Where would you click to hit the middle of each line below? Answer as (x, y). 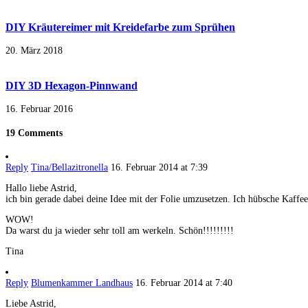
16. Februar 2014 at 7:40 (184, 283)
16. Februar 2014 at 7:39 (159, 168)
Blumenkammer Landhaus (82, 283)
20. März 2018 (34, 51)
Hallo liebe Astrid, (41, 188)
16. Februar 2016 (39, 109)
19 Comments (34, 133)
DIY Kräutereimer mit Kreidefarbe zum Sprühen (120, 27)
